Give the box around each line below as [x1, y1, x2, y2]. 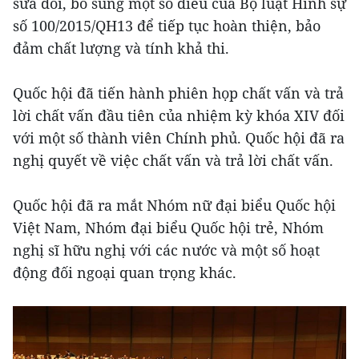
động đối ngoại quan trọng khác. [13, 263, 236, 282]
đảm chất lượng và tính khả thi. [13, 38, 229, 58]
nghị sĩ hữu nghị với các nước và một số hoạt [13, 240, 320, 260]
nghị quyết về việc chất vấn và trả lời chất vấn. [13, 151, 333, 170]
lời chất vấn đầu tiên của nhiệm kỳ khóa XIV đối [13, 106, 345, 125]
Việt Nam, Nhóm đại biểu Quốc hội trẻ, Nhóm [13, 218, 324, 237]
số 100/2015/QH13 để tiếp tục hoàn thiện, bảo [13, 16, 321, 35]
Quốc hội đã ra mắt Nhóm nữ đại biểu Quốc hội [13, 196, 336, 215]
